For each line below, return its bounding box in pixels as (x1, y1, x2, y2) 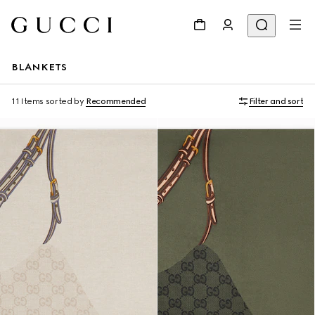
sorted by (45, 96, 84, 106)
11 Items (11, 96, 44, 106)
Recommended (86, 96, 146, 106)
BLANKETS (11, 61, 67, 73)
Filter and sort (248, 96, 304, 106)
